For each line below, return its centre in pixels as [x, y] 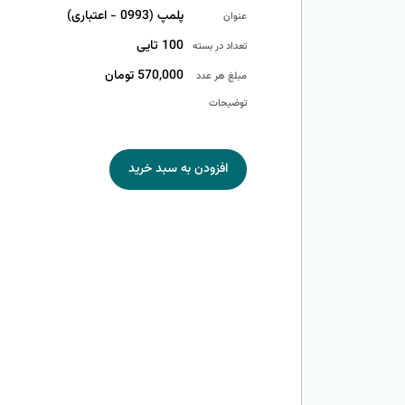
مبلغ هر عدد [221, 76]
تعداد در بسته [220, 46]
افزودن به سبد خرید [178, 169]
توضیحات [228, 104]
